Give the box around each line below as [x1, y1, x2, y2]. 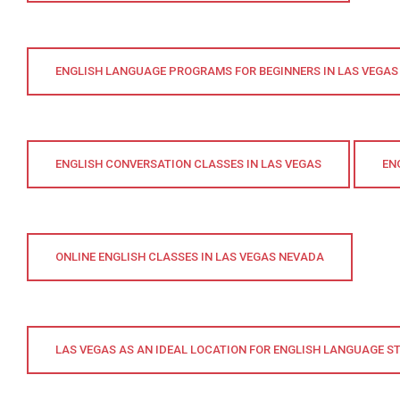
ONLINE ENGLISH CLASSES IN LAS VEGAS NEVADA [55, 249, 324, 263]
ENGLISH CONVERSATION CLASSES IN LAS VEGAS [55, 156, 321, 171]
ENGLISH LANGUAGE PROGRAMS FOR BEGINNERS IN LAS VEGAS [55, 63, 398, 78]
